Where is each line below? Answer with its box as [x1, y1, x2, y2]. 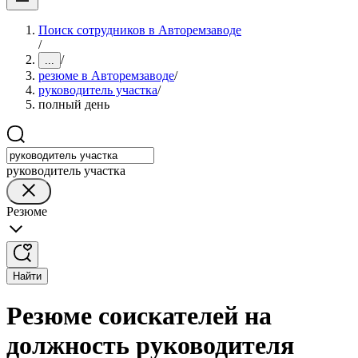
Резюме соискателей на [6, 301, 272, 331]
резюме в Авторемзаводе [38, 69, 174, 82]
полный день [38, 97, 109, 111]
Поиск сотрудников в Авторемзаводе [38, 23, 241, 37]
